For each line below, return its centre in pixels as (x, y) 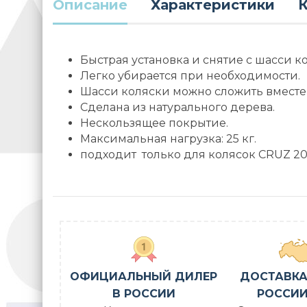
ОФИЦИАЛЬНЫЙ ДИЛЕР (144, 277)
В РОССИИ (144, 294)
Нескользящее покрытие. (154, 123)
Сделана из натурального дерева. (177, 108)
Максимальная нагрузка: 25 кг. (168, 139)
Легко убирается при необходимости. (190, 76)
